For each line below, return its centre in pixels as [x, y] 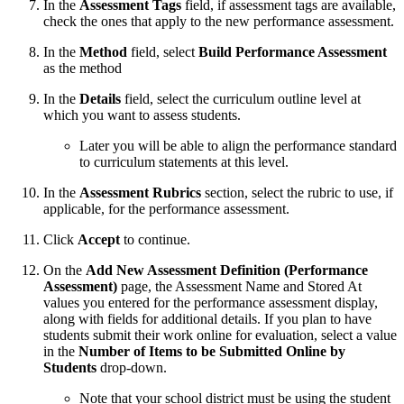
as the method [83, 69]
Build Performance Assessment [293, 52]
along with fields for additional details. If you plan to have [207, 319]
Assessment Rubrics [140, 193]
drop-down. [132, 368]
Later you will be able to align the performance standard [238, 146]
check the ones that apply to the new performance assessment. [219, 22]
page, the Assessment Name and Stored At [239, 287]
